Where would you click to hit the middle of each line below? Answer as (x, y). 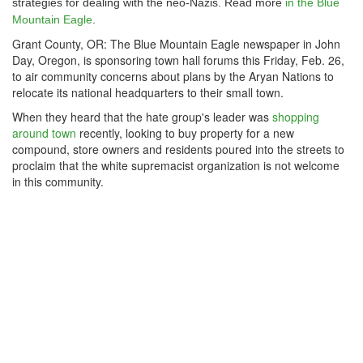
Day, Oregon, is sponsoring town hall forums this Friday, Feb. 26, (178, 60)
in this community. (58, 181)
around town (44, 133)
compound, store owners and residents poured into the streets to (178, 149)
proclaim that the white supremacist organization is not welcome (176, 165)
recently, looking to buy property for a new (187, 133)
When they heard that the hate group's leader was (142, 117)
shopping (296, 117)
